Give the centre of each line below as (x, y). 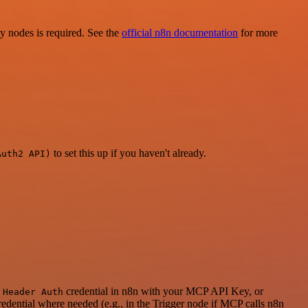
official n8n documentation (180, 33)
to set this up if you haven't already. (129, 153)
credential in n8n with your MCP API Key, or (163, 291)
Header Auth (33, 292)
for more (258, 33)
